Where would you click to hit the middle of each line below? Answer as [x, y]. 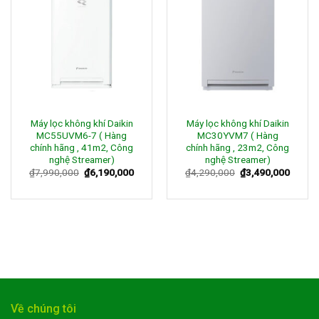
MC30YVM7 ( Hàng [237, 136]
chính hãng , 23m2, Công [237, 148]
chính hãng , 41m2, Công [82, 148]
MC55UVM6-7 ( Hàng [82, 136]
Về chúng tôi [43, 308]
